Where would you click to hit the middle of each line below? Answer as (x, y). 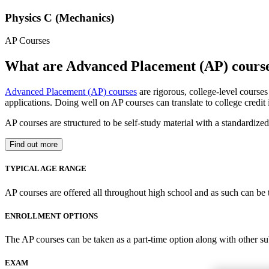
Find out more (34, 145)
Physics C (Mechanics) (59, 17)
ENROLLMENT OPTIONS (51, 216)
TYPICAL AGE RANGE (46, 169)
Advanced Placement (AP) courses (71, 92)
